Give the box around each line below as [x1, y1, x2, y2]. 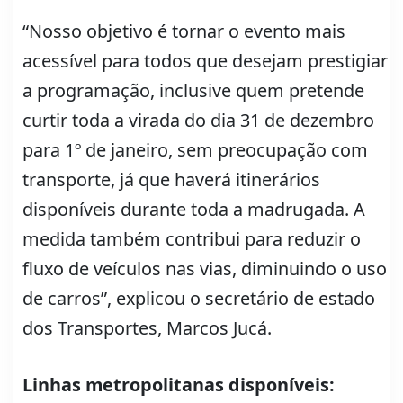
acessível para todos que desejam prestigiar [22, 48, 388, 73]
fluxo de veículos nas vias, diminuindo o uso [22, 255, 387, 281]
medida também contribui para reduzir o [22, 226, 361, 251]
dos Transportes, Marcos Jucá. [22, 315, 272, 340]
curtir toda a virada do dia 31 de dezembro [22, 107, 374, 132]
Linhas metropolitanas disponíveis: [22, 372, 335, 397]
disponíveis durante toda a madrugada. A [22, 196, 365, 221]
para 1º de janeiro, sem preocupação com [22, 137, 368, 162]
